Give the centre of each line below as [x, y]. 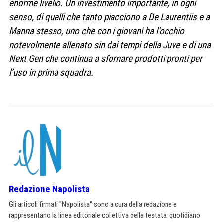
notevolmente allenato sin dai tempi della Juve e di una [110, 45]
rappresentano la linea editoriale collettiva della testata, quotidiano [105, 215]
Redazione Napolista [49, 189]
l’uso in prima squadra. [51, 72]
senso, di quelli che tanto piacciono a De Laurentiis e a [109, 17]
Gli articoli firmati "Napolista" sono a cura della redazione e [93, 204]
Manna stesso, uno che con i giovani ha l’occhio [97, 31]
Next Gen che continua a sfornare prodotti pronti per [106, 58]
